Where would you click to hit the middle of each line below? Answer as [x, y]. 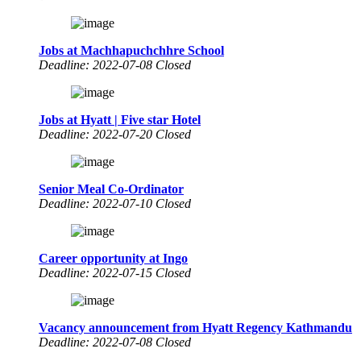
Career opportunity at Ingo [113, 258]
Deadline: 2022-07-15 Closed [115, 272]
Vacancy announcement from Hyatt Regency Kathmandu [195, 327]
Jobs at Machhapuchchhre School [131, 50]
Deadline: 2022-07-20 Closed [115, 134]
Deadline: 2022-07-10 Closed [115, 203]
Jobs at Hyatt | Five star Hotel [120, 119]
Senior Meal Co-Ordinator [111, 189]
